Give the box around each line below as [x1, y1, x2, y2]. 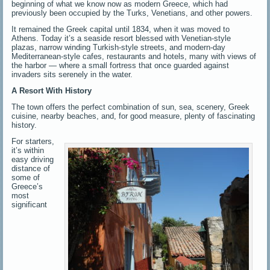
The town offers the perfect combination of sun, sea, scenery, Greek [11, 102, 250, 111]
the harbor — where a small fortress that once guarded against [11, 60, 230, 70]
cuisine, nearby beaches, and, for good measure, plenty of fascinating [11, 111, 256, 121]
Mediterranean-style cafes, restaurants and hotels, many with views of [11, 51, 257, 61]
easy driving [11, 154, 54, 164]
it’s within [11, 145, 45, 155]
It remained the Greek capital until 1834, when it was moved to [11, 24, 230, 34]
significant [11, 199, 48, 209]
